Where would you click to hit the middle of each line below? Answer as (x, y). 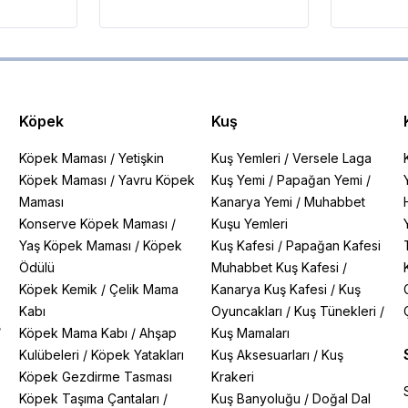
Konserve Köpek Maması (94, 224)
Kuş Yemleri (245, 158)
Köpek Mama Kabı (74, 333)
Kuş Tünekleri (335, 311)
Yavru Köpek (157, 180)
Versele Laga (331, 158)
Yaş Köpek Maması (76, 245)
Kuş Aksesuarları (260, 355)
